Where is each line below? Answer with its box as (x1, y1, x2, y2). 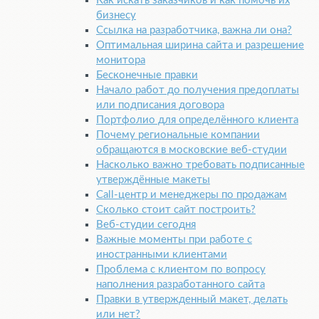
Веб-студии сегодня (96, 219, 196, 231)
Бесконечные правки (96, 70, 198, 81)
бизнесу (96, 10, 136, 21)
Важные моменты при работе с (96, 234, 252, 246)
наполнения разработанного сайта (96, 279, 265, 291)
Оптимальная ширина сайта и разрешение (96, 40, 304, 51)
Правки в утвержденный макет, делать (96, 294, 288, 305)
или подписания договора (96, 100, 224, 111)
